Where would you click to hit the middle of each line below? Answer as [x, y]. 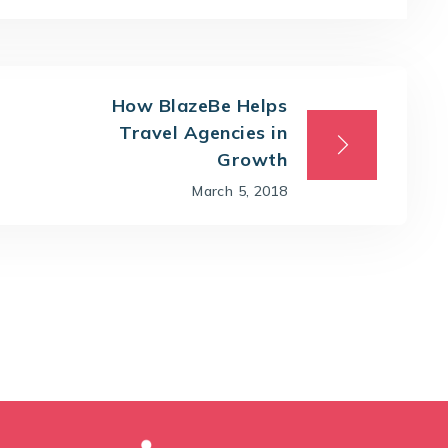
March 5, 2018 [239, 190]
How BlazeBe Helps [199, 105]
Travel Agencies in [203, 132]
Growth [252, 159]
